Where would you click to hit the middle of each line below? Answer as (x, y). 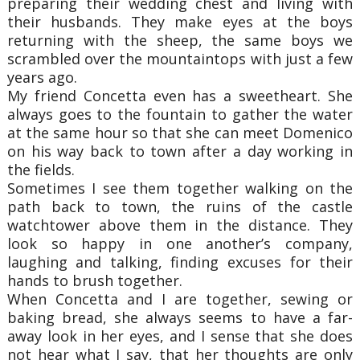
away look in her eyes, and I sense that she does (180, 335)
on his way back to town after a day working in (180, 151)
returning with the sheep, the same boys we (180, 40)
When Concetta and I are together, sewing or (180, 299)
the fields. (41, 169)
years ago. (42, 77)
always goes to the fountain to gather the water (180, 114)
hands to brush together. (94, 280)
